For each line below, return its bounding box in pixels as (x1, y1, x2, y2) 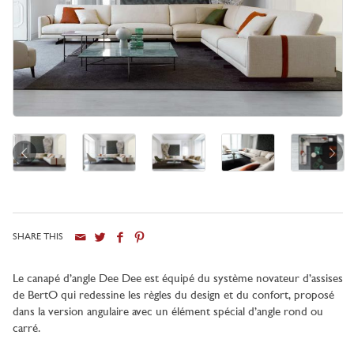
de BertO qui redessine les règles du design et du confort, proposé (13, 289, 334, 302)
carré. (13, 322, 40, 335)
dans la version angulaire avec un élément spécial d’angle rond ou (13, 306, 323, 318)
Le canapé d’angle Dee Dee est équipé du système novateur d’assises (13, 273, 343, 285)
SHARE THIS (13, 232, 63, 242)
